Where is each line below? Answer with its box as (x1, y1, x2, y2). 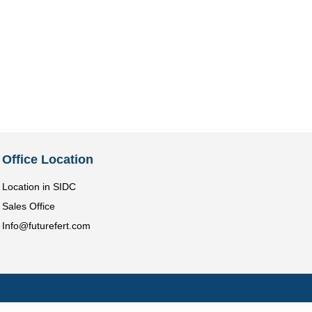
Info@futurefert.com (2, 219, 91, 231)
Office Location (2, 152, 94, 166)
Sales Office (2, 200, 56, 212)
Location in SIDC (2, 180, 77, 192)
